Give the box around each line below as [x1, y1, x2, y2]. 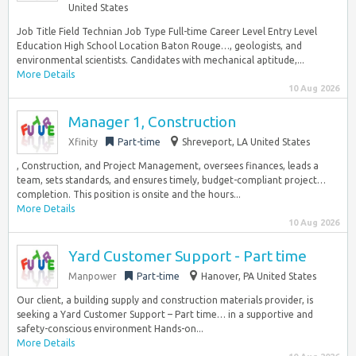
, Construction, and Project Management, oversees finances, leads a [17, 161, 319, 171]
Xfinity [68, 137, 98, 147]
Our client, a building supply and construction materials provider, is [17, 295, 313, 305]
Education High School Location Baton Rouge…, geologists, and [17, 41, 302, 51]
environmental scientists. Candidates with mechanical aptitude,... [17, 55, 304, 65]
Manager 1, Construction [68, 113, 236, 130]
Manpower [68, 271, 117, 281]
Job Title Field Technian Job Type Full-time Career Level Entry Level [17, 26, 317, 37]
